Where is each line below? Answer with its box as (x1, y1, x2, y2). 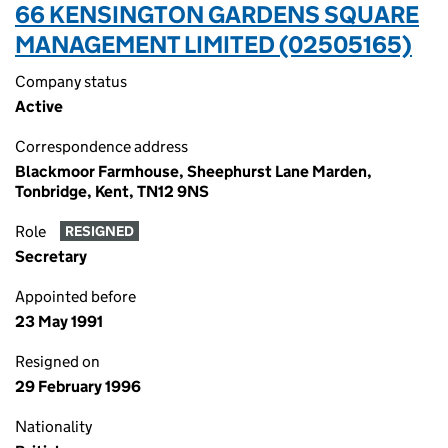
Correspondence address (15, 137, 188, 156)
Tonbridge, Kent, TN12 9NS (15, 182, 209, 201)
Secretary (15, 247, 87, 266)
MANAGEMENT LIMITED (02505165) (15, 30, 412, 59)
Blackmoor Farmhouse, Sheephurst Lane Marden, (15, 162, 372, 181)
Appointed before (15, 287, 136, 306)
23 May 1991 (15, 312, 103, 331)
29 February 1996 (15, 377, 141, 396)
